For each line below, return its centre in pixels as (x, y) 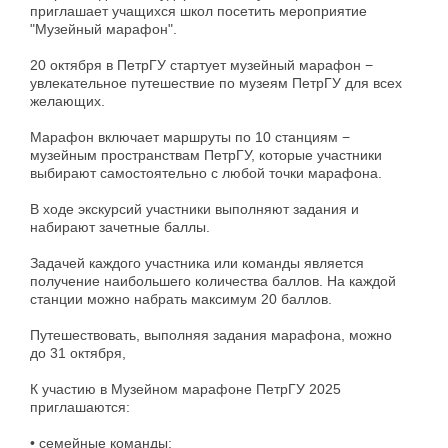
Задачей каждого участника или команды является (197, 262)
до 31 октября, (78, 352)
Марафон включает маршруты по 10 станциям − (190, 136)
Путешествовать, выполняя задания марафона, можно (211, 334)
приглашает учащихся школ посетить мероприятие (198, 10)
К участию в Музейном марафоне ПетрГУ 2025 (185, 388)
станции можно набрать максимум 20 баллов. (181, 298)
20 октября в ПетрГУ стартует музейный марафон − (201, 64)
